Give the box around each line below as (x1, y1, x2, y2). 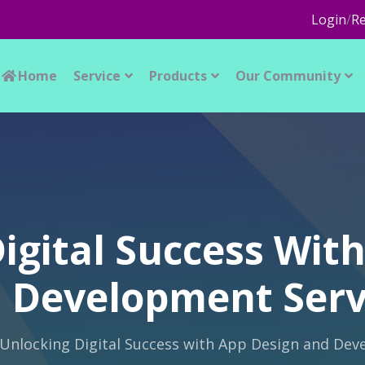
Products (148, 67, 207, 85)
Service (73, 67, 121, 85)
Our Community (235, 67, 341, 85)
